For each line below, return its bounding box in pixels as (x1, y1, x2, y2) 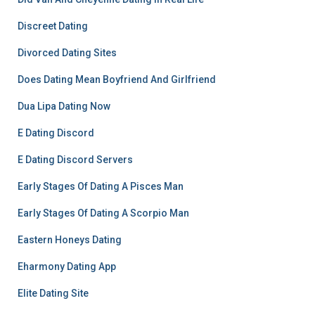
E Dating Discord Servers (18, 154, 133, 165)
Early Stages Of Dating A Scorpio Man (18, 207, 189, 219)
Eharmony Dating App (18, 261, 116, 272)
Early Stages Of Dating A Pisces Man (18, 181, 184, 192)
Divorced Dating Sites (18, 47, 117, 58)
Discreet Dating (18, 20, 88, 32)
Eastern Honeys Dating (18, 234, 122, 245)
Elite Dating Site (18, 288, 89, 299)
